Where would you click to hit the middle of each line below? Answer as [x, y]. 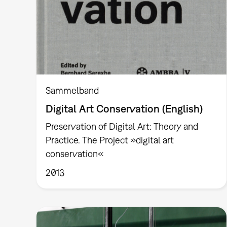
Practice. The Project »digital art [110, 140]
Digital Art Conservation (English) [124, 109]
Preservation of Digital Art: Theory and [122, 127]
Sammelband [72, 90]
